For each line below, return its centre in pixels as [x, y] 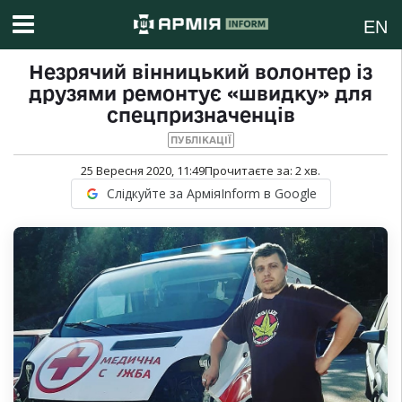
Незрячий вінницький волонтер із [201, 72]
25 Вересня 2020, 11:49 [143, 171]
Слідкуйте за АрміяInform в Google [211, 194]
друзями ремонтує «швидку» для [201, 94]
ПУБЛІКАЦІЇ [201, 140]
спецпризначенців [201, 115]
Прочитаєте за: [250, 171]
